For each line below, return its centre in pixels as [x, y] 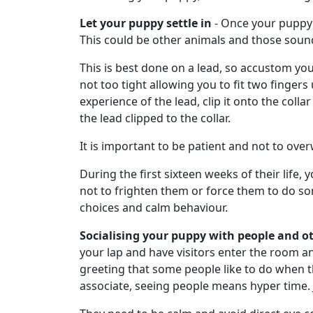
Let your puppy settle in [146, 23]
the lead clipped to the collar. [155, 118]
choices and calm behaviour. [154, 208]
